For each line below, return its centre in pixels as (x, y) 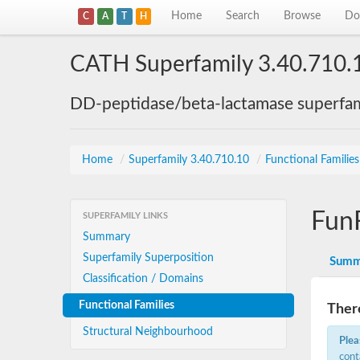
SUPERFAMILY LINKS (125, 216)
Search (243, 16)
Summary (106, 237)
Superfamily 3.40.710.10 (190, 160)
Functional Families (127, 305)
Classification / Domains (143, 279)
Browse (303, 16)
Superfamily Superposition (148, 258)
